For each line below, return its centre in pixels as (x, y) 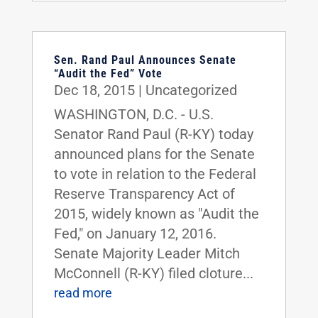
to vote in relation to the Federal (155, 174)
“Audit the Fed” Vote (108, 73)
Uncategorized (191, 90)
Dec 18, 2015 (94, 90)
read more (83, 293)
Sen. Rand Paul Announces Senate (145, 60)
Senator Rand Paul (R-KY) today (153, 134)
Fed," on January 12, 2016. (135, 234)
